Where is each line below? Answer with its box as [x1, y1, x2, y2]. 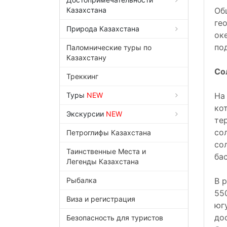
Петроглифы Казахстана [66, 128, 151, 137]
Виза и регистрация [66, 195, 135, 204]
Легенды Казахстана [66, 157, 139, 166]
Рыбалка [66, 176, 97, 185]
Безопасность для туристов [66, 213, 163, 222]
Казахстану [66, 53, 106, 62]
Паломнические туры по [66, 43, 152, 52]
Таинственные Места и [66, 147, 146, 156]
